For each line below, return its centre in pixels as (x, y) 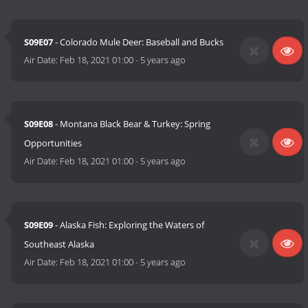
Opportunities (53, 143)
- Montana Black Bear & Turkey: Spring (132, 124)
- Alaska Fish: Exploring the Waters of (129, 225)
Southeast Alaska (59, 244)
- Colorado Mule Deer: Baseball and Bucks (139, 42)
